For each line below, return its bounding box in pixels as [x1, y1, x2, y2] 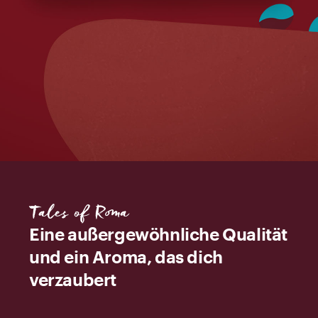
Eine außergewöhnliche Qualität [29, 226, 288, 243]
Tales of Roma [29, 207, 129, 224]
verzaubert [29, 272, 116, 289]
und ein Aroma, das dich [29, 249, 223, 266]
